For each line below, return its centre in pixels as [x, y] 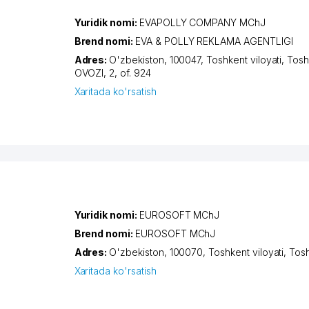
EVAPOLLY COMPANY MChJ [202, 22]
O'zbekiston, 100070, [159, 252]
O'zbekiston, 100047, [158, 59]
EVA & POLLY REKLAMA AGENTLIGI [214, 41]
